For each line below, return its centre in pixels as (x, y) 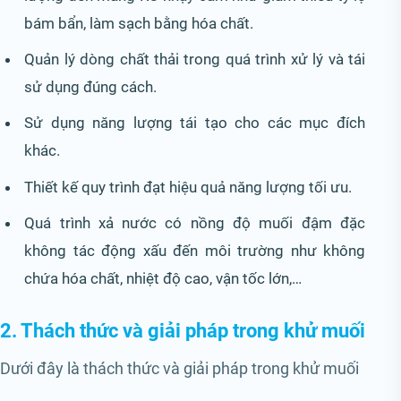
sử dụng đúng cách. (91, 86)
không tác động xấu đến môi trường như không (195, 250)
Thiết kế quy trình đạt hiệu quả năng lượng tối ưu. (188, 187)
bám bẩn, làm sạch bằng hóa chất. (139, 23)
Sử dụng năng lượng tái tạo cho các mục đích (195, 123)
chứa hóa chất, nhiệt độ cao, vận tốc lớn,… (163, 278)
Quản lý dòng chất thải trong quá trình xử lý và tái (195, 59)
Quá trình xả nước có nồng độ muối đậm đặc (195, 222)
